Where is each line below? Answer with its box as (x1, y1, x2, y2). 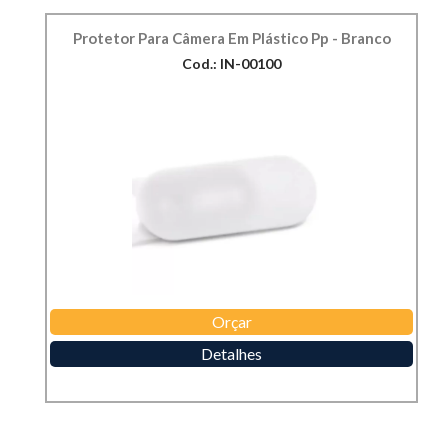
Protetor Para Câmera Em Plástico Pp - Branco (72, 29, 391, 48)
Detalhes (201, 344, 262, 364)
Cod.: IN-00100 (182, 55, 281, 73)
